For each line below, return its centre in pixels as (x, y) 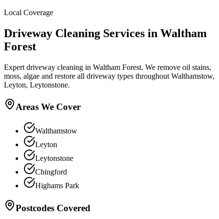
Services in (130, 33)
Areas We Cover (48, 107)
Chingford (51, 172)
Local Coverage (29, 12)
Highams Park (57, 186)
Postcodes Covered (53, 208)
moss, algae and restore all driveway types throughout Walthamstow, (109, 76)
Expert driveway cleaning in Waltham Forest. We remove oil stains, (108, 67)
